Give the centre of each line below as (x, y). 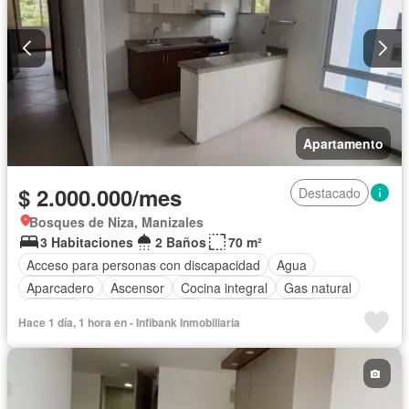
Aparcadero (60, 287)
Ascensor (137, 287)
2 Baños (181, 242)
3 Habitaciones (87, 242)
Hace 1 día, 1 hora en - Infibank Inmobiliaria (129, 323)
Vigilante (51, 310)
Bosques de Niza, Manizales (116, 222)
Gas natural (318, 287)
